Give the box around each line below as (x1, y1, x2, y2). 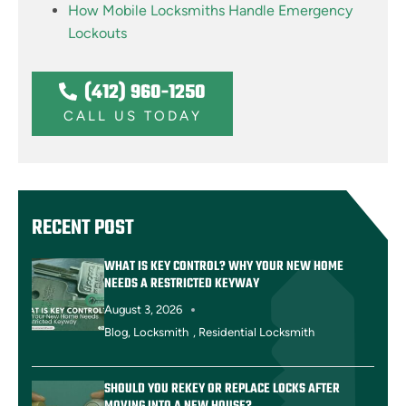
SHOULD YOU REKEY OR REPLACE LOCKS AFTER (104, 378, 340, 400)
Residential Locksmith (198, 324, 314, 339)
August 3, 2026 (104, 302, 182, 316)
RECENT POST (32, 211, 134, 245)
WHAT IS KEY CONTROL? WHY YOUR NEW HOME (104, 256, 343, 277)
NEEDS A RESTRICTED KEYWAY (104, 273, 259, 295)
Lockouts (68, 24, 127, 42)
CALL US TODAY (63, 107, 202, 124)
